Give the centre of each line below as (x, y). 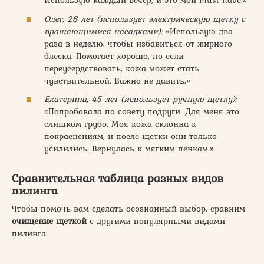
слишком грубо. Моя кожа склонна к (120, 124)
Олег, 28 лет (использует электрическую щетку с (145, 19)
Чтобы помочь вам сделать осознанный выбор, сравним (128, 209)
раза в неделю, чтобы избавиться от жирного (138, 43)
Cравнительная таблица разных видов (118, 178)
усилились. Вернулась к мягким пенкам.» (129, 148)
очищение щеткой (49, 221)
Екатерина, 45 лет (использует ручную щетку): (141, 99)
